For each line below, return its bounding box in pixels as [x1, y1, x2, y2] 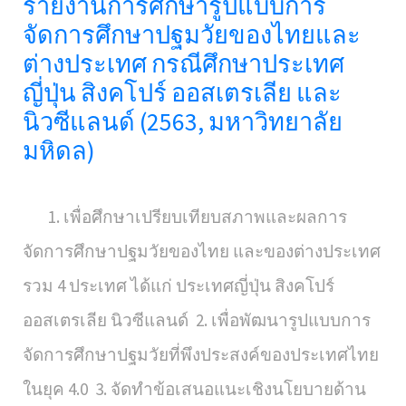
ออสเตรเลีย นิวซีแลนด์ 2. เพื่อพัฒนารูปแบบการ [23, 309, 371, 331]
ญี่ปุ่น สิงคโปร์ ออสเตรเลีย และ [23, 77, 342, 108]
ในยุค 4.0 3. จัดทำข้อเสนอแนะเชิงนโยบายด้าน [23, 378, 366, 400]
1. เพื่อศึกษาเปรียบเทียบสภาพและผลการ [23, 206, 347, 227]
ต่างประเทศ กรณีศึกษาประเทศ [23, 48, 344, 79]
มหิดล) [23, 135, 95, 166]
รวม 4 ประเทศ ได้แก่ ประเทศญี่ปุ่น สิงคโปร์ [23, 275, 334, 296]
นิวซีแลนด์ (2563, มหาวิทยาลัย [23, 106, 343, 137]
